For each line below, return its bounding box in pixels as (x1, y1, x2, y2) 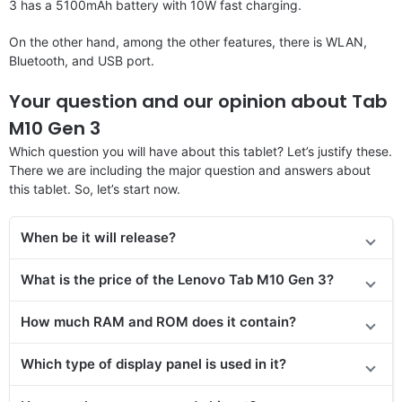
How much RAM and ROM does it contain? (21, 312, 296, 330)
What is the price (21, 270, 135, 288)
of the (135, 270, 178, 288)
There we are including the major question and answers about (9, 162, 371, 178)
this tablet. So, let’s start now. (9, 180, 180, 197)
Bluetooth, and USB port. (9, 52, 154, 68)
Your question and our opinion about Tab (9, 88, 388, 114)
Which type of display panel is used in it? (21, 354, 286, 372)
